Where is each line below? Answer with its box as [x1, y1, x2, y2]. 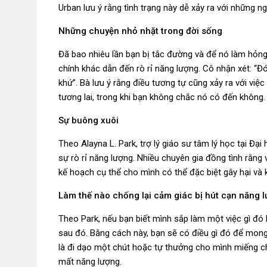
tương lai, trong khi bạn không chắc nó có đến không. [58, 92, 265, 103]
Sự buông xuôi [58, 115, 119, 126]
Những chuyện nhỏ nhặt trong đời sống [58, 26, 222, 36]
